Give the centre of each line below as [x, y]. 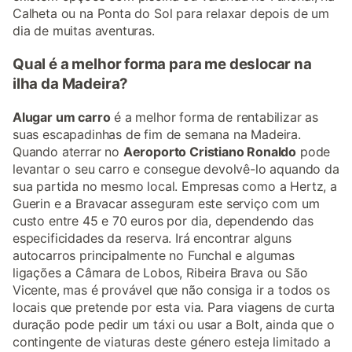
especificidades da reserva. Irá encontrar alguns [152, 238]
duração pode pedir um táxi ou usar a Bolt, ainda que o [174, 324]
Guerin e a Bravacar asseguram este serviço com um [166, 203]
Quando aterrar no [68, 151]
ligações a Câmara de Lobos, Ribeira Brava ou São [160, 272]
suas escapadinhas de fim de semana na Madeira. [157, 134]
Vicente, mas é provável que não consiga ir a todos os [171, 290]
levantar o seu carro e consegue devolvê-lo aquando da [176, 169]
